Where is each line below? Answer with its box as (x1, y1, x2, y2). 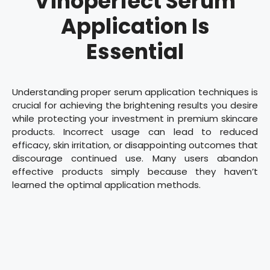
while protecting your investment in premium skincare (12, 112, 258, 125)
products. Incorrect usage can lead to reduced (12, 125, 258, 139)
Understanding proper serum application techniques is (12, 86, 258, 99)
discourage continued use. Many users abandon (12, 152, 258, 165)
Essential (86, 37, 184, 67)
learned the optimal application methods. (12, 178, 201, 192)
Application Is (60, 11, 210, 42)
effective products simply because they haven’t (12, 165, 258, 178)
